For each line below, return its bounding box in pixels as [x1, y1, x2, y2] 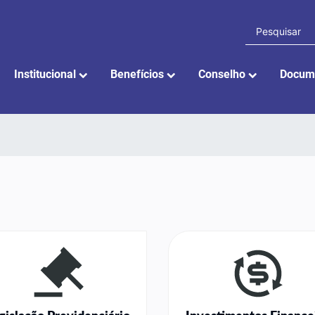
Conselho [198, 67, 248, 81]
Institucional [14, 67, 79, 81]
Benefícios [110, 67, 167, 81]
